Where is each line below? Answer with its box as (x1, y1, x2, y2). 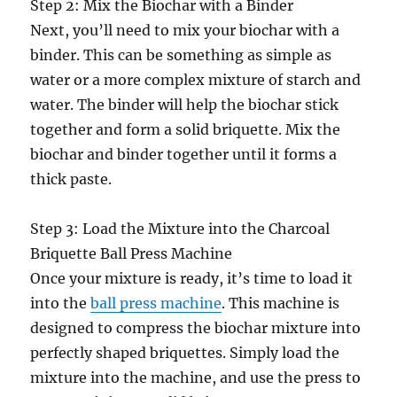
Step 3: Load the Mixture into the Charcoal (30, 220, 331, 238)
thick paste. (30, 170, 113, 189)
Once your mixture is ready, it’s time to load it (30, 269, 354, 288)
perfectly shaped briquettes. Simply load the (30, 344, 340, 362)
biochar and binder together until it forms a (30, 145, 338, 164)
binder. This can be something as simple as (30, 46, 332, 65)
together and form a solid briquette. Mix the (30, 121, 341, 139)
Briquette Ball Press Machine (30, 245, 233, 263)
